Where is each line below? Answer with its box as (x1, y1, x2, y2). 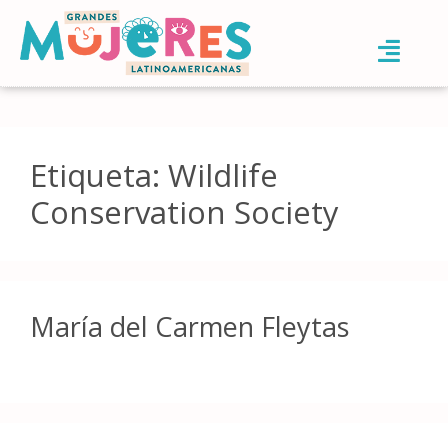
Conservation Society (30, 190, 339, 233)
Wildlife (168, 153, 278, 196)
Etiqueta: (30, 153, 168, 196)
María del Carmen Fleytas (30, 307, 349, 345)
